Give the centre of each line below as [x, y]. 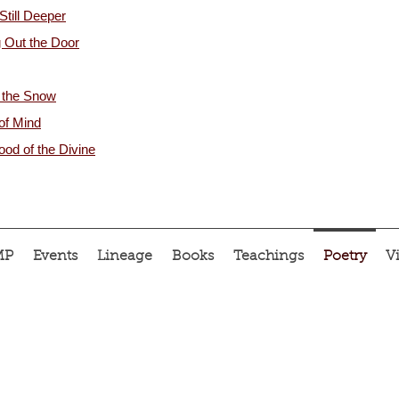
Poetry [345, 256]
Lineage [125, 256]
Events [55, 256]
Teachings [269, 256]
